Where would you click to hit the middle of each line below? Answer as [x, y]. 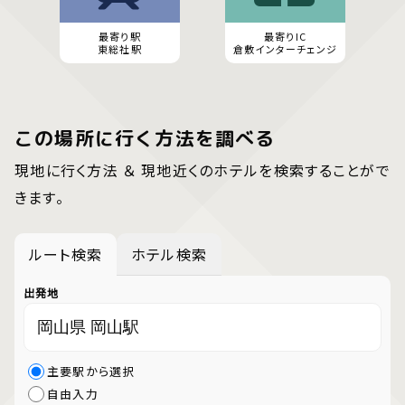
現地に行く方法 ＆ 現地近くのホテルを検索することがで [202, 170]
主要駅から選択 [91, 372]
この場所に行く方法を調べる [145, 138]
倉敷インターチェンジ [285, 49]
